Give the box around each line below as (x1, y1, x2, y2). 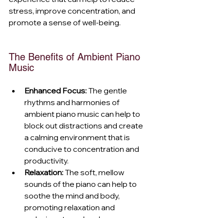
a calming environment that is (24, 132, 131, 142)
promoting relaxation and (24, 202, 116, 212)
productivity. (24, 155, 69, 165)
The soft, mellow (63, 167, 126, 177)
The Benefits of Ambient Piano (9, 51, 143, 63)
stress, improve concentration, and (9, 5, 137, 16)
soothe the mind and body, (24, 190, 121, 200)
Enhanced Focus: (24, 85, 87, 95)
